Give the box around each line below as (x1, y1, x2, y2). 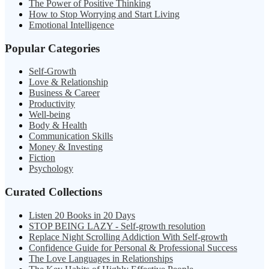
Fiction (29, 153, 55, 163)
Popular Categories (5, 41, 100, 55)
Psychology (29, 163, 73, 174)
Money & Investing (29, 142, 103, 153)
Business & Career (29, 88, 100, 98)
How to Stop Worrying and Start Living (29, 8, 180, 19)
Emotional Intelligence (29, 19, 114, 30)
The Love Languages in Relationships (29, 253, 173, 264)
